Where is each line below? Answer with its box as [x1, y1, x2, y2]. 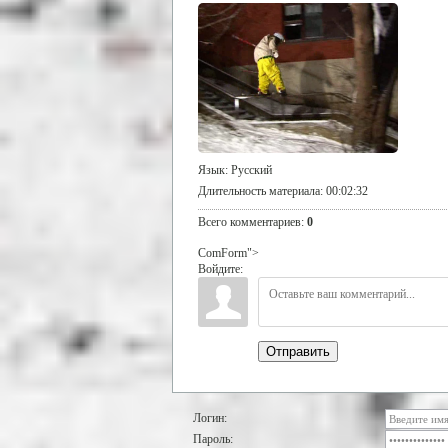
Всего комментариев [198, 214, 301, 229]
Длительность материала [198, 183, 320, 198]
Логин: [193, 410, 227, 425]
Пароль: [193, 431, 233, 446]
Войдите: [198, 261, 243, 276]
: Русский [225, 162, 272, 177]
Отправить [266, 343, 330, 359]
